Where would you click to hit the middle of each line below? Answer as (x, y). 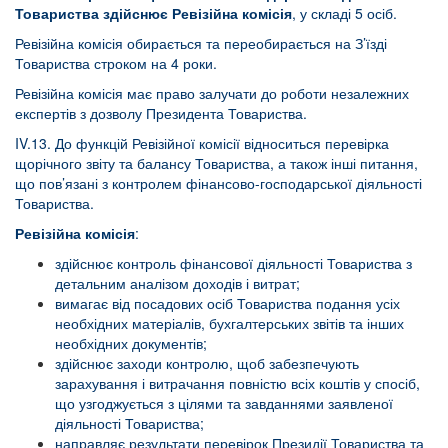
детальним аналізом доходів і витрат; (177, 283)
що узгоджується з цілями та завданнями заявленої (224, 403)
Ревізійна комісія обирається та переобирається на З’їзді (201, 43)
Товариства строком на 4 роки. (116, 63)
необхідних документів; (131, 343)
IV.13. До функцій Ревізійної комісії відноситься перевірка (202, 143)
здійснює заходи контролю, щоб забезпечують (207, 363)
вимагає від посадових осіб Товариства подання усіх (227, 303)
